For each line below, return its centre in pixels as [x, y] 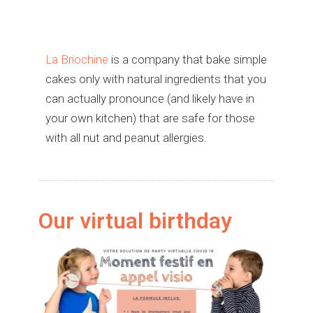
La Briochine [77, 60]
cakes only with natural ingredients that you [156, 79]
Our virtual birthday [135, 221]
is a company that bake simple [188, 60]
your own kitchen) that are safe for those [150, 118]
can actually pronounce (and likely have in [150, 99]
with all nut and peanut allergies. [126, 138]
